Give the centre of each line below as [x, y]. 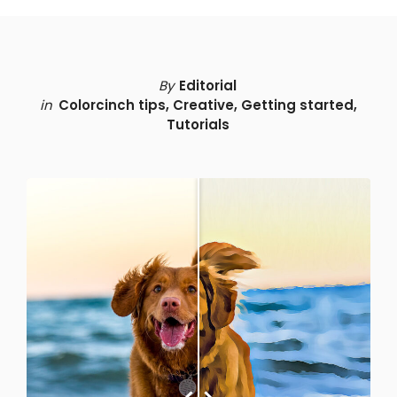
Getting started [297, 105]
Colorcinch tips [112, 105]
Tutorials [198, 124]
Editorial [208, 85]
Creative [203, 105]
